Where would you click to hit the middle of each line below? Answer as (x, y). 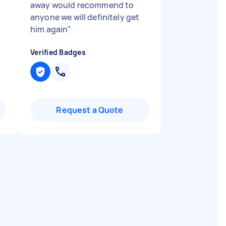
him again (49, 29)
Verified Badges (58, 52)
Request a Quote (90, 110)
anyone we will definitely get (85, 17)
